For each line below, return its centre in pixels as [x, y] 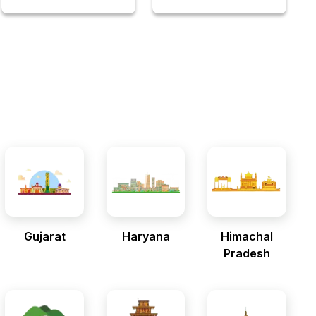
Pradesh [247, 253]
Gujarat [44, 236]
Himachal [247, 236]
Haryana [146, 236]
